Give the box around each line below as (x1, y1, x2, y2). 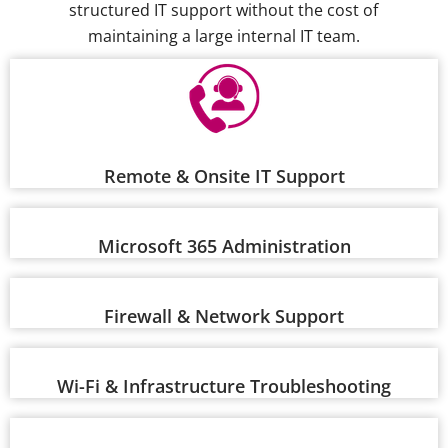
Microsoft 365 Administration (97, 234, 351, 259)
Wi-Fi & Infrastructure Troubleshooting (57, 374, 391, 399)
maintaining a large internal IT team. (87, 25, 360, 48)
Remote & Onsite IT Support (103, 164, 345, 189)
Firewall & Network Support (104, 304, 344, 329)
